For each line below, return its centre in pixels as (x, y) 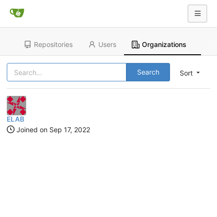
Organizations (164, 44)
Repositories (54, 44)
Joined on (32, 130)
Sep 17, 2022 (70, 130)
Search (148, 72)
